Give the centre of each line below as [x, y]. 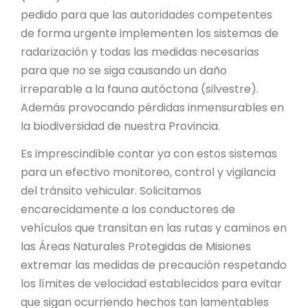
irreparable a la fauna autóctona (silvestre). [141, 89]
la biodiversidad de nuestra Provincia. [120, 126]
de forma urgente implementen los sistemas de [150, 33]
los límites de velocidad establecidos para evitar [151, 284]
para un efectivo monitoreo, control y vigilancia [148, 172]
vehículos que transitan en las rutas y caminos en [154, 228]
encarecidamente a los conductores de [128, 209]
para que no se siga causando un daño [124, 70]
